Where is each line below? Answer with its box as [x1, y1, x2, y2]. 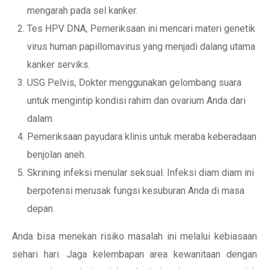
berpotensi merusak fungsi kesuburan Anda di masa [27, 185, 244, 196]
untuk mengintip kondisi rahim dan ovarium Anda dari [27, 95, 246, 106]
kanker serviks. [27, 59, 90, 70]
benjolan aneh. [27, 149, 86, 160]
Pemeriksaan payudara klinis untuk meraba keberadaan [27, 131, 256, 142]
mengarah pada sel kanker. [27, 5, 138, 16]
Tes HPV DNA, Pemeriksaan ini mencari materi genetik [27, 23, 255, 34]
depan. [27, 203, 55, 214]
